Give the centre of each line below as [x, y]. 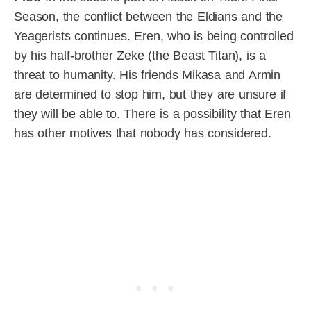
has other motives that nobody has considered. [143, 134]
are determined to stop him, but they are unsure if [150, 95]
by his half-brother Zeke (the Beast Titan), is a [140, 56]
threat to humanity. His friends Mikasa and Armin [148, 75]
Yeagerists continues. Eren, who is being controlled [154, 36]
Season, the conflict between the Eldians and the [149, 17]
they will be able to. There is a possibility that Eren [152, 114]
